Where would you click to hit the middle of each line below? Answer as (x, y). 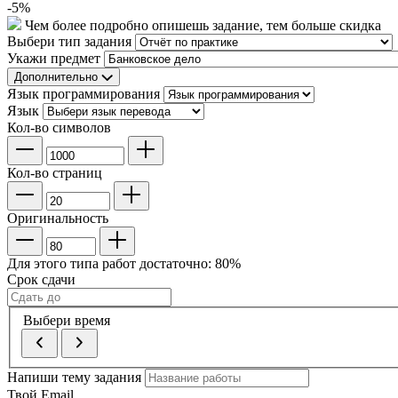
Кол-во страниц (55, 172)
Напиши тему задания (76, 378)
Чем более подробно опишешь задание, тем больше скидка (201, 25)
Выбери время (67, 321)
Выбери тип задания (71, 41)
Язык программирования (85, 93)
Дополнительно (56, 76)
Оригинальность (58, 218)
